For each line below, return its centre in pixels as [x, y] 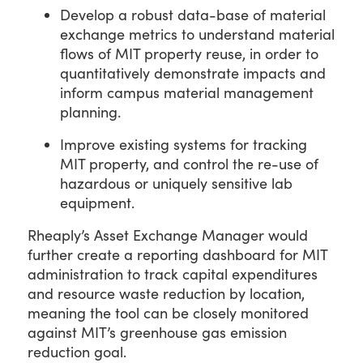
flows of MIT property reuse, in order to [189, 53]
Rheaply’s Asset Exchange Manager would [168, 235]
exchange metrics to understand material [197, 34]
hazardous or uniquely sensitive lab [176, 183]
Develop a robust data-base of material [193, 14]
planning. [90, 111]
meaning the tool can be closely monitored [168, 312]
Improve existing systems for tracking [184, 144]
